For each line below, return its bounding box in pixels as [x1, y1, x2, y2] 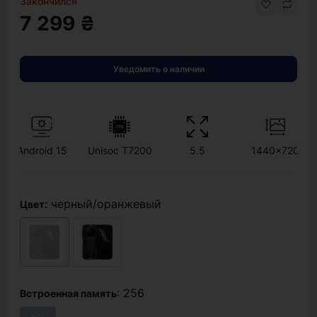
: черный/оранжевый [45, 197, 161, 211]
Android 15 [16, 144, 67, 156]
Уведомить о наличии [113, 64, 204, 74]
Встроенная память [20, 287, 117, 299]
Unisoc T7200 [87, 144, 152, 156]
